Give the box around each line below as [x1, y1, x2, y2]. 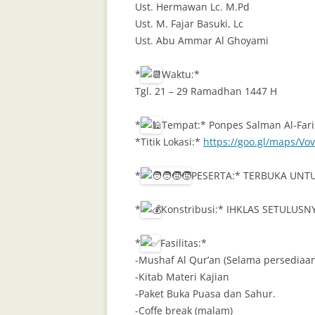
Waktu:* [162, 67, 200, 82]
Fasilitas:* [160, 236, 207, 250]
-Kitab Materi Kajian [135, 270, 229, 284]
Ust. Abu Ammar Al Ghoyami [135, 34, 269, 48]
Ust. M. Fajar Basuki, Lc [135, 17, 243, 31]
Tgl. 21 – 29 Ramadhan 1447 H [135, 84, 277, 98]
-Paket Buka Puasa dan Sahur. [135, 287, 276, 301]
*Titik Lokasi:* [135, 135, 203, 149]
